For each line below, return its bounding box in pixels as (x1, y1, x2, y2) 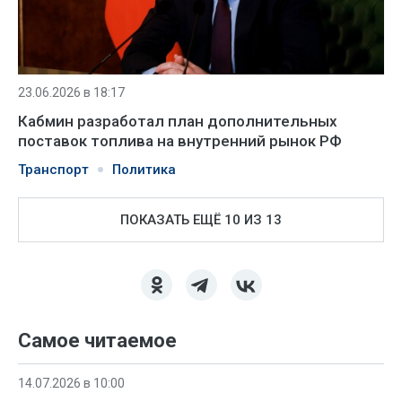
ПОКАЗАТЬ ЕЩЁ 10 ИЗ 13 (120, 212, 282, 228)
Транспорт (18, 162, 89, 178)
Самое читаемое (18, 329, 177, 352)
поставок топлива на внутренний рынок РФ (18, 132, 342, 150)
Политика (112, 162, 176, 178)
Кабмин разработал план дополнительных (18, 112, 337, 130)
